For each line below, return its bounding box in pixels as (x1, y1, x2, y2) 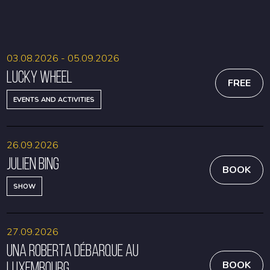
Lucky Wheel (7, 67, 73, 86)
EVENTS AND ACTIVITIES (13, 95, 95, 104)
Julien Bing (7, 154, 60, 173)
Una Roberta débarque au (7, 241, 139, 260)
